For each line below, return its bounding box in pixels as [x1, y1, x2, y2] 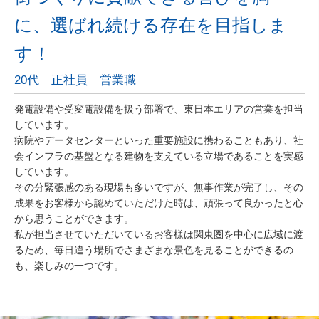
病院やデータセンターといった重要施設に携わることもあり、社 [14, 134, 303, 146]
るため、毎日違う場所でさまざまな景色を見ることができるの [14, 244, 293, 256]
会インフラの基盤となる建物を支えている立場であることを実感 [14, 150, 303, 162]
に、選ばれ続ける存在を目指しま [14, 14, 287, 35]
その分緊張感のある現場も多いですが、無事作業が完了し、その [14, 181, 303, 193]
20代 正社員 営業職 [14, 73, 136, 87]
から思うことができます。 [14, 212, 134, 224]
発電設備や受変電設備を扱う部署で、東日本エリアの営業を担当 [14, 103, 303, 115]
